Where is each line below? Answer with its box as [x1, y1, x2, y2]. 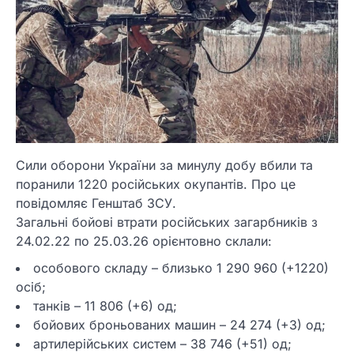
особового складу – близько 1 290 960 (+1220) [33, 260, 329, 277]
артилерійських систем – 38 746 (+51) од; [33, 336, 292, 352]
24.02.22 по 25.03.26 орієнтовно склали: [16, 233, 272, 250]
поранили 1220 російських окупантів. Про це [16, 176, 296, 193]
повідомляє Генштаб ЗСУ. [16, 195, 176, 212]
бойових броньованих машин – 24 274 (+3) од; [33, 317, 326, 333]
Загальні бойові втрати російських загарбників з [16, 214, 318, 231]
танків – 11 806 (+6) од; [33, 298, 177, 314]
